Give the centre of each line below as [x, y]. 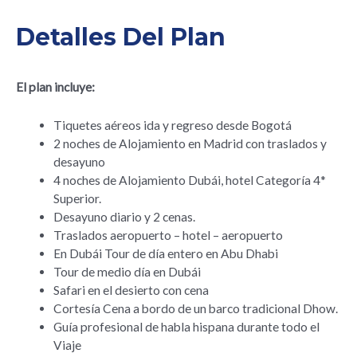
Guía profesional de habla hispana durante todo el [186, 326]
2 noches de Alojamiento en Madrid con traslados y [190, 143]
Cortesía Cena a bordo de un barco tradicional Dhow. [195, 308]
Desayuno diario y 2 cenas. [124, 216]
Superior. [77, 198]
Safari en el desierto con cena [131, 290]
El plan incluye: [55, 86]
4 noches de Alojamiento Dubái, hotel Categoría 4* [189, 180]
